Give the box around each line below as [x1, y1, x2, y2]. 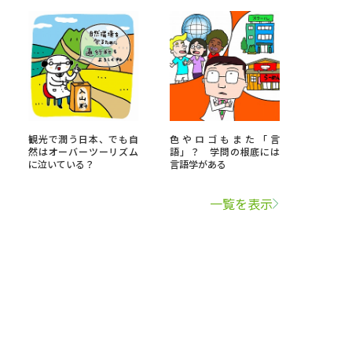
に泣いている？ [28, 157, 94, 170]
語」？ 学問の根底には [170, 145, 280, 158]
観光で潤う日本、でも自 [28, 132, 138, 145]
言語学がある [170, 157, 226, 170]
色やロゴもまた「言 [170, 132, 280, 145]
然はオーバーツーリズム [28, 145, 138, 158]
